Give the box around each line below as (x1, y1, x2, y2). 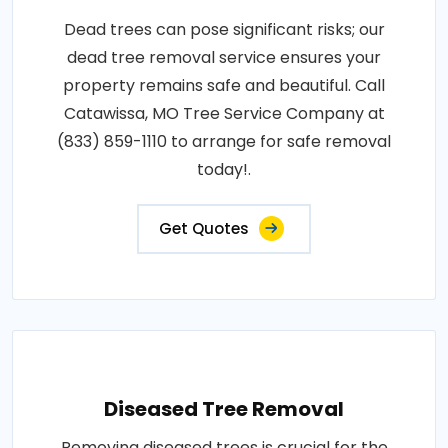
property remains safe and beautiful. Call (63, 74, 385, 98)
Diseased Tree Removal (104, 395, 344, 424)
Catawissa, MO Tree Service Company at (63, 102, 385, 126)
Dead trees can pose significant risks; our (63, 18, 385, 42)
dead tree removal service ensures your (67, 46, 381, 70)
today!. (197, 158, 251, 182)
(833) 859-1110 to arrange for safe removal (57, 130, 391, 154)
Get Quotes (159, 218, 249, 240)
